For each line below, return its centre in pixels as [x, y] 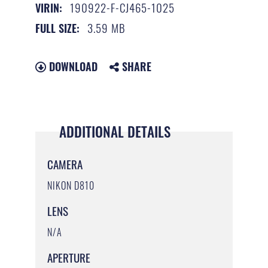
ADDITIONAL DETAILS [115, 131]
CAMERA [65, 164]
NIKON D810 [71, 185]
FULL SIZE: [57, 28]
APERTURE [68, 258]
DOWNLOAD [71, 66]
